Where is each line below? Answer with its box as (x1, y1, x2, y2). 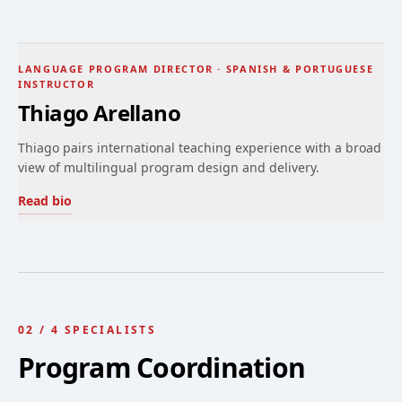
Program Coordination (18, 349, 305, 386)
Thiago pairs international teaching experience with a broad (18, 139, 381, 156)
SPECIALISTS (64, 322, 157, 337)
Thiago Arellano (18, 98, 180, 127)
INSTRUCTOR (18, 77, 95, 91)
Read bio (18, 192, 72, 209)
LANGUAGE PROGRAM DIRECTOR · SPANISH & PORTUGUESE (18, 62, 374, 75)
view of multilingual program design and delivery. (18, 159, 319, 176)
